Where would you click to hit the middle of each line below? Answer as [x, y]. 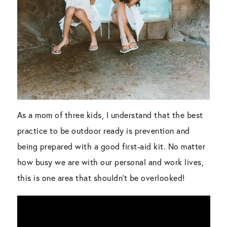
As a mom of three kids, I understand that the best [110, 115]
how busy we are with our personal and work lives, [110, 162]
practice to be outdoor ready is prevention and [103, 131]
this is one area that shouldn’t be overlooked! [101, 178]
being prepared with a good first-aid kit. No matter [111, 146]
